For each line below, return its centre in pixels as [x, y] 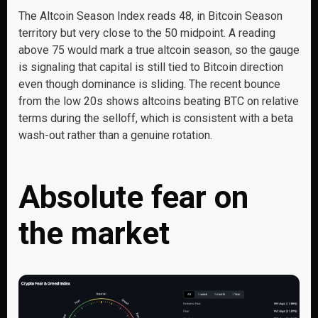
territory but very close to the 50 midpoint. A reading [147, 33]
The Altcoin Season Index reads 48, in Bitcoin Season [150, 16]
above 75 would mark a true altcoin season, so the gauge [159, 50]
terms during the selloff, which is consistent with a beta [156, 118]
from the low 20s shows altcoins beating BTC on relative [159, 101]
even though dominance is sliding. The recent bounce [149, 84]
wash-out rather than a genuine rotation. [115, 135]
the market [98, 233]
